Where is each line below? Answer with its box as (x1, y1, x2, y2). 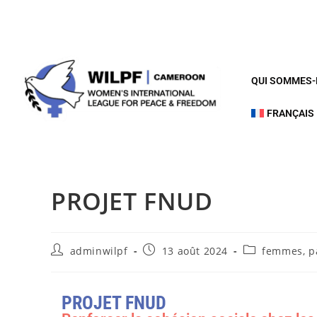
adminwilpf (69, 244, 128, 258)
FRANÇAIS (267, 108, 315, 119)
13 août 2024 (161, 244, 229, 258)
